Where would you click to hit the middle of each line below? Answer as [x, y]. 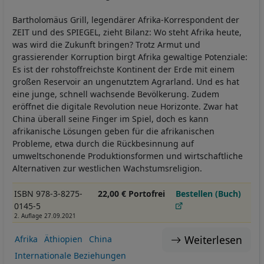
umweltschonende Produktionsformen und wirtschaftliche [128, 156]
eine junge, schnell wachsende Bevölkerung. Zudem [116, 94]
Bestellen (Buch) [209, 193]
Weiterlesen [213, 240]
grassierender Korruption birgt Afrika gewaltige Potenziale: [130, 57]
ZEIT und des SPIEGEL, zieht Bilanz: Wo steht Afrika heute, [127, 32]
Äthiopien [63, 239]
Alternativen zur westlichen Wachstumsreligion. [107, 168]
